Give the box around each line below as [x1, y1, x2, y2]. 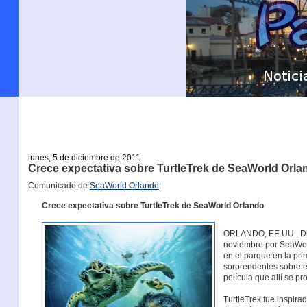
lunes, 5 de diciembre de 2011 [27, 152, 140, 162]
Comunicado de [27, 181, 90, 191]
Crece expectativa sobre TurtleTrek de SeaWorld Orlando [41, 200, 264, 210]
